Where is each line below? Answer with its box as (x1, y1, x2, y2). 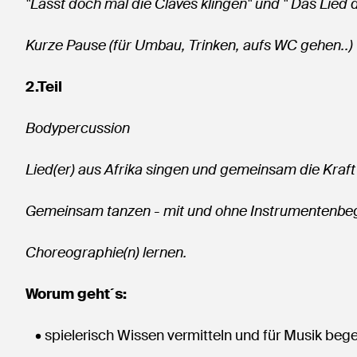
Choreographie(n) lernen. (25, 243, 187, 262)
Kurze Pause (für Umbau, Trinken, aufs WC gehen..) (25, 36, 353, 55)
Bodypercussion (25, 119, 130, 138)
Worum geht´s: (25, 284, 127, 304)
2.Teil (25, 77, 62, 96)
